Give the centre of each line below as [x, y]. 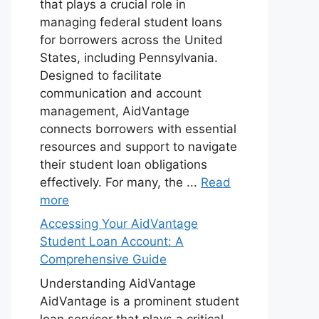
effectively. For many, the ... [120, 182]
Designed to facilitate [101, 75]
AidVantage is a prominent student [140, 301]
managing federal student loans [131, 22]
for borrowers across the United [131, 40]
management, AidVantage [115, 111]
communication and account [121, 93]
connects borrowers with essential [138, 129]
